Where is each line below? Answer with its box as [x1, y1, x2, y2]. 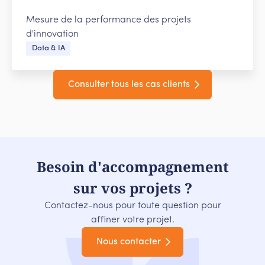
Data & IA [31, 44, 65, 52]
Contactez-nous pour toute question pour [44, 201, 221, 211]
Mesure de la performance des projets [26, 15, 191, 25]
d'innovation [26, 29, 79, 39]
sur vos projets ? [73, 178, 192, 198]
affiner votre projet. [91, 215, 174, 225]
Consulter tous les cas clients [67, 80, 190, 90]
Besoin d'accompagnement [36, 157, 229, 177]
